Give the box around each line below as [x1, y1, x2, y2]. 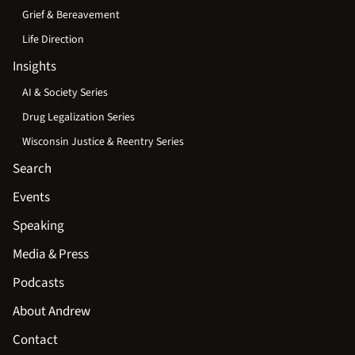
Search [13, 159, 52, 179]
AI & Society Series [22, 85, 108, 101]
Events [13, 188, 50, 208]
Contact [13, 330, 58, 350]
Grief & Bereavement [22, 7, 120, 24]
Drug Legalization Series [22, 109, 135, 126]
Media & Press [13, 245, 89, 265]
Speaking [13, 216, 64, 236]
